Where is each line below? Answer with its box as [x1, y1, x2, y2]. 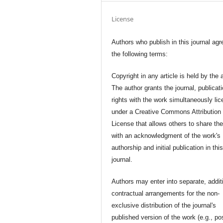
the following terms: [111, 50, 168, 58]
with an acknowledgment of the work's [111, 131, 221, 139]
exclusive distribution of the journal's [111, 201, 217, 209]
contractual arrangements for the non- [111, 189, 220, 197]
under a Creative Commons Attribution [111, 108, 222, 115]
